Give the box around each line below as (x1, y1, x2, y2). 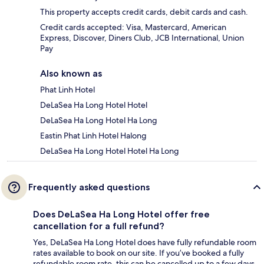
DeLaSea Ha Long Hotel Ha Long (40, 114, 157, 126)
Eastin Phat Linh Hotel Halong (40, 130, 147, 141)
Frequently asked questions (28, 181, 150, 193)
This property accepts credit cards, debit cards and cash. (40, 6, 248, 17)
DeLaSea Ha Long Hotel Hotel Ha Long (40, 145, 179, 156)
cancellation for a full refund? (33, 220, 164, 232)
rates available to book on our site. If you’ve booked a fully (33, 247, 244, 258)
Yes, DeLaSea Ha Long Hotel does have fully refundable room (33, 236, 256, 247)
